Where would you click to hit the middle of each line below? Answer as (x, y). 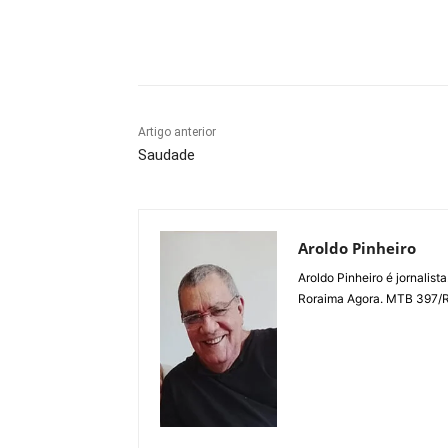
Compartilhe (219, 36)
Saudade (166, 155)
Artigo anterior (177, 132)
